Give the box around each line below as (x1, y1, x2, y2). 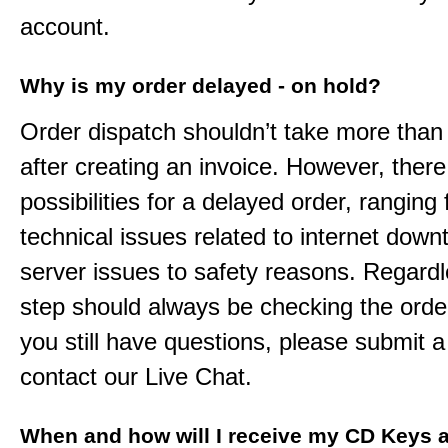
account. (20, 13, 110, 40)
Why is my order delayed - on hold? (20, 74, 381, 98)
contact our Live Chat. (20, 363, 252, 390)
